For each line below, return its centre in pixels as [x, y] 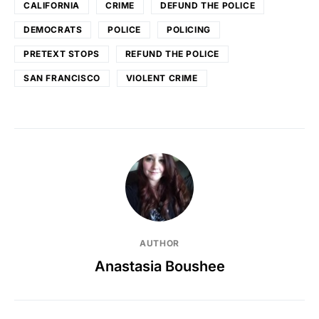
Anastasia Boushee [159, 266]
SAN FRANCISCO [62, 78]
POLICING [189, 29]
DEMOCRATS [53, 29]
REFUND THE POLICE [172, 53]
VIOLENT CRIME [162, 78]
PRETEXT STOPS [62, 53]
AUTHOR [159, 243]
